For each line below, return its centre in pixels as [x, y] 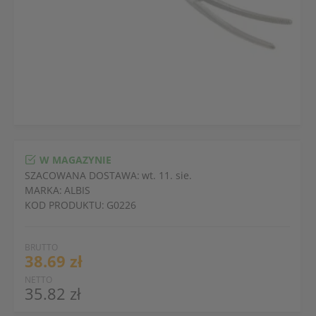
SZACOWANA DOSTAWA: [82, 175]
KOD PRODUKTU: [65, 205]
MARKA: [43, 190]
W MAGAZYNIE [75, 159]
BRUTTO [41, 247]
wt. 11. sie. [167, 175]
